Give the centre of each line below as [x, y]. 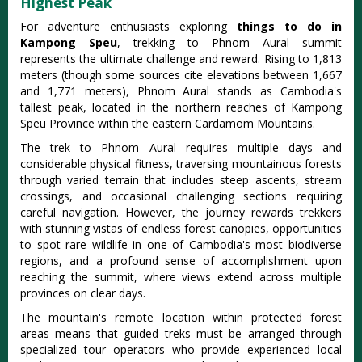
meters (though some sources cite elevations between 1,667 [181, 75]
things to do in [289, 27]
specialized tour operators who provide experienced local [181, 350]
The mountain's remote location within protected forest [181, 318]
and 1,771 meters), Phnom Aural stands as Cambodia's [181, 91]
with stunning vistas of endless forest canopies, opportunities [181, 229]
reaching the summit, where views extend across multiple [181, 277]
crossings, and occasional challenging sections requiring [181, 196]
